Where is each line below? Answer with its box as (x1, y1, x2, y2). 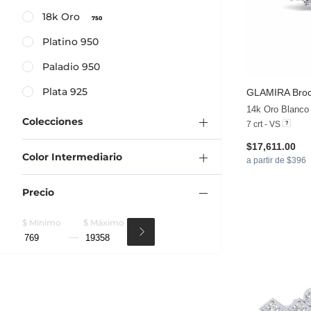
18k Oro (42, 10, 83, 24)
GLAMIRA (246, 86, 289, 98)
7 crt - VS (246, 119, 280, 129)
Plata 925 (42, 85, 87, 99)
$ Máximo (83, 217, 124, 228)
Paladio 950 (42, 60, 100, 74)
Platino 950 (42, 35, 99, 49)
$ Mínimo (22, 217, 61, 228)
